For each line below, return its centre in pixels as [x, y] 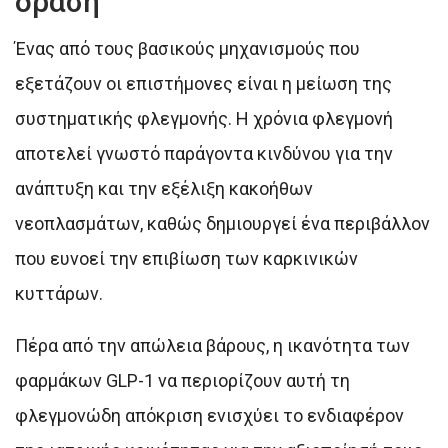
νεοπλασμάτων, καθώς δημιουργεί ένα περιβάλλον [222, 223]
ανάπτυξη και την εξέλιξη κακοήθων [164, 188]
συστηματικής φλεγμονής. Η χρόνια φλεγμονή [204, 118]
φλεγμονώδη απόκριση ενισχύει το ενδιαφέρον [209, 415]
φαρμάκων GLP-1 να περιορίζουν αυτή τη [182, 380]
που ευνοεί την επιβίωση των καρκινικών [186, 258]
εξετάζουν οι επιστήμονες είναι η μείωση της [203, 83]
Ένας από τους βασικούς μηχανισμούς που [187, 48]
